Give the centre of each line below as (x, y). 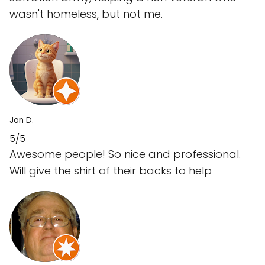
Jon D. (22, 121)
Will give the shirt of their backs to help (111, 171)
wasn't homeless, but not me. (86, 14)
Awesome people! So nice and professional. (125, 154)
